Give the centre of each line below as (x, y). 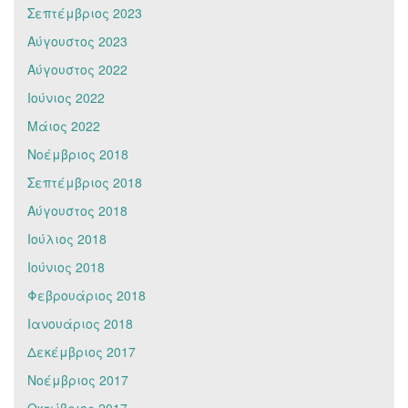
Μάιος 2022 (64, 125)
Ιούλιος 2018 (67, 238)
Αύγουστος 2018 (77, 210)
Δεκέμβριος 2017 (82, 351)
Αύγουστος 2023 (77, 41)
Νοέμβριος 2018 (78, 153)
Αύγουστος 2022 (77, 69)
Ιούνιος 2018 (66, 266)
